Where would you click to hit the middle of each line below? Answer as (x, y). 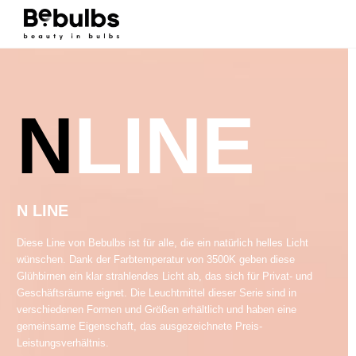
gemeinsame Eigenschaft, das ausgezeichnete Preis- (140, 327)
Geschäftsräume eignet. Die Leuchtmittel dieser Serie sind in (157, 293)
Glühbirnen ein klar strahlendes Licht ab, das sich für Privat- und (165, 277)
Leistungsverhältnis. (63, 343)
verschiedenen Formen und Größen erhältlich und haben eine (157, 310)
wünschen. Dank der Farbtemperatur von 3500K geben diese (156, 260)
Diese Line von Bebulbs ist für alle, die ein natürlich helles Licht (163, 243)
